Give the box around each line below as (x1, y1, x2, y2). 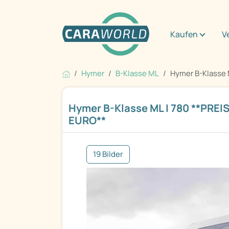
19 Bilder (93, 149, 123, 160)
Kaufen (170, 28, 198, 40)
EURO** (68, 113, 106, 128)
